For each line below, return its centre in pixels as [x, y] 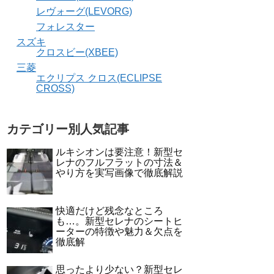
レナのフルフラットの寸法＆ [119, 163]
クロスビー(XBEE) [77, 53]
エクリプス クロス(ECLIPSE [99, 78]
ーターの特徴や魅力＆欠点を [119, 232]
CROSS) [55, 89]
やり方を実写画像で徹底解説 [119, 173]
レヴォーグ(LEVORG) [84, 12]
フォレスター [65, 27]
